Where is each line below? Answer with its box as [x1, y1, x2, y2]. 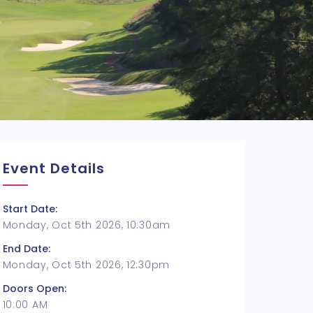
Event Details [2, 159, 105, 178]
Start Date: [2, 202, 57, 216]
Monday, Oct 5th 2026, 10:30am [2, 218, 170, 232]
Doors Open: [2, 282, 66, 296]
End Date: [2, 242, 50, 256]
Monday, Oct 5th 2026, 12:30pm [2, 258, 170, 272]
